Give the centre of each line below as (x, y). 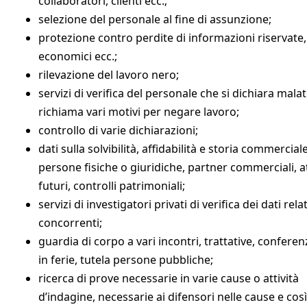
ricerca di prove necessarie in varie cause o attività (169, 278)
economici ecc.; (78, 56)
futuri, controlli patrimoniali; (112, 185)
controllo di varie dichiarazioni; (118, 130)
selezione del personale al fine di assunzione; (155, 19)
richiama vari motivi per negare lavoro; (139, 111)
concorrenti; (70, 222)
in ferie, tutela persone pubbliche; (126, 259)
